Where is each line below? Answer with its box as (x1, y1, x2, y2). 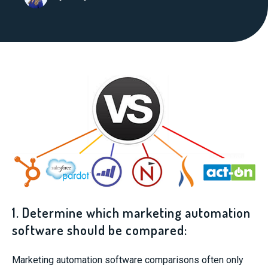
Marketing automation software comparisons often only (12, 254, 243, 266)
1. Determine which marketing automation (12, 204, 251, 221)
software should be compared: (12, 221, 187, 238)
